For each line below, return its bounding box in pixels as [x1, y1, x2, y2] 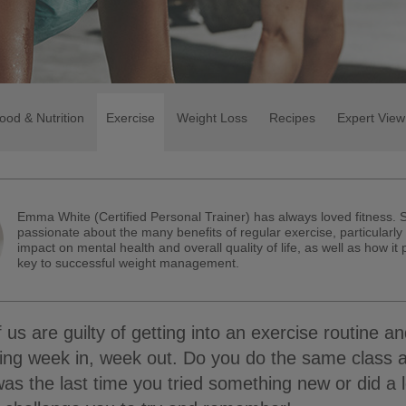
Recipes [269, 111, 315, 125]
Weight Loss [177, 111, 247, 125]
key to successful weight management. [17, 256, 240, 271]
